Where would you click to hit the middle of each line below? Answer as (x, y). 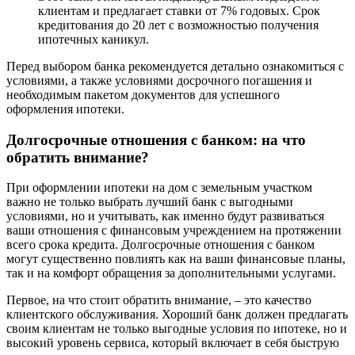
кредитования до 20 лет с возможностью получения (178, 25)
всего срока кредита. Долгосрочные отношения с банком (160, 245)
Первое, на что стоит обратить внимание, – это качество (159, 300)
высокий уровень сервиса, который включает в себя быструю (173, 343)
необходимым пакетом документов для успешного (143, 94)
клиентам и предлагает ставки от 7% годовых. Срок (179, 10)
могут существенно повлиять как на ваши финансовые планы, (176, 259)
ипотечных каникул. (94, 39)
